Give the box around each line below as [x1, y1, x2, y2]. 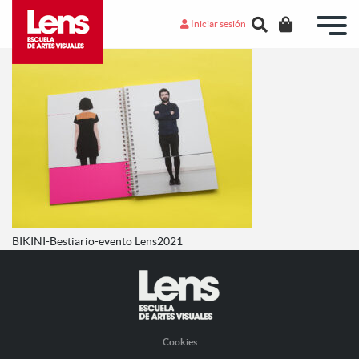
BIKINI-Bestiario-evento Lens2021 [12, 235, 183, 248]
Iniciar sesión [189, 18, 247, 29]
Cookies [162, 337, 197, 348]
